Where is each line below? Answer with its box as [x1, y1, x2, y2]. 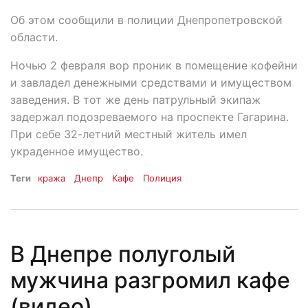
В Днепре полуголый [10, 241, 235, 268]
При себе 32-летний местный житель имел [10, 126, 247, 141]
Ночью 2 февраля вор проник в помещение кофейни [10, 58, 298, 72]
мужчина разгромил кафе [10, 267, 290, 294]
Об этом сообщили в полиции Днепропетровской [10, 12, 283, 27]
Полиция [143, 172, 182, 184]
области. [10, 30, 58, 44]
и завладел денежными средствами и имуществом [10, 75, 291, 89]
